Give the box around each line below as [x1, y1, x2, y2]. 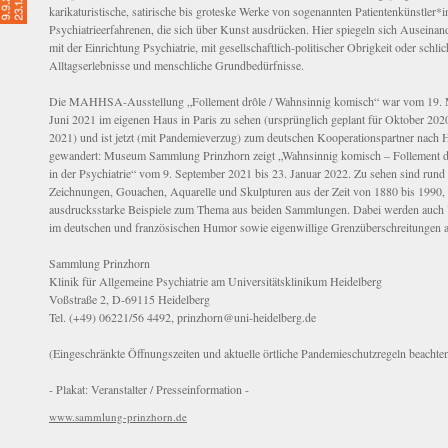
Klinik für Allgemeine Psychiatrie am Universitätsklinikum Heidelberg [49, 273, 382, 290]
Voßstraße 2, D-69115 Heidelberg [49, 291, 210, 308]
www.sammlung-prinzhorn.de [49, 409, 187, 425]
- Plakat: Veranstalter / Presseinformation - [49, 381, 249, 398]
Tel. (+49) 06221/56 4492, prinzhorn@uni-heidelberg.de [49, 309, 316, 326]
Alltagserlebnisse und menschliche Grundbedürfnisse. [49, 57, 304, 74]
